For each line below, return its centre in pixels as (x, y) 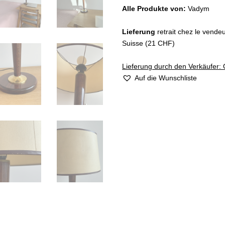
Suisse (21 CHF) (149, 43)
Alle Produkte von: (155, 9)
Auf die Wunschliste (166, 78)
